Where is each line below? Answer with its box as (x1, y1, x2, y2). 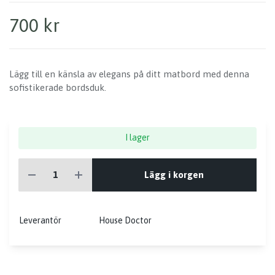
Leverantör (19, 215, 61, 226)
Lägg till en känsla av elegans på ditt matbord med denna (9, 69, 249, 80)
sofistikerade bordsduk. (9, 82, 106, 93)
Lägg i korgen (144, 169, 204, 180)
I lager (125, 133, 150, 143)
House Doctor (99, 215, 152, 226)
